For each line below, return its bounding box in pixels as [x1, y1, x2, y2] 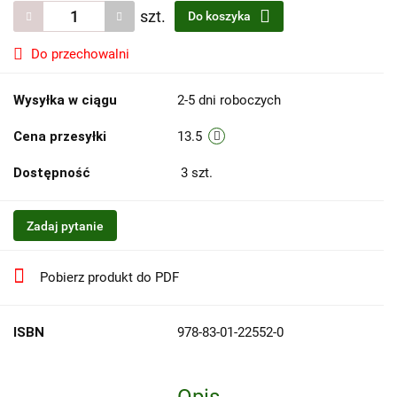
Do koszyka [188, 9, 253, 24]
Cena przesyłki [13, 128, 106, 145]
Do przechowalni [31, 46, 129, 63]
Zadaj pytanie [27, 219, 104, 234]
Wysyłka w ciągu [13, 92, 117, 109]
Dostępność [13, 165, 90, 182]
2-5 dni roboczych [177, 92, 281, 109]
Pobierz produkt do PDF [40, 269, 179, 286]
